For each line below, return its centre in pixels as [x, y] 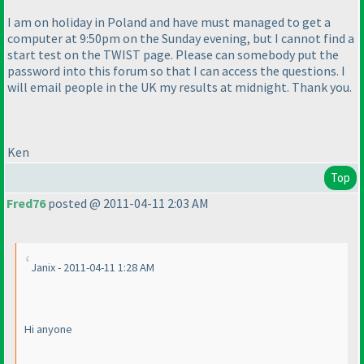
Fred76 [26, 204]
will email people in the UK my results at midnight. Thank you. [180, 87]
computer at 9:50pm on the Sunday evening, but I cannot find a [181, 39]
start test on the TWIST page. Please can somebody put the [173, 55]
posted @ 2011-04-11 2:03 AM [127, 204]
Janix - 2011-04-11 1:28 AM [93, 268]
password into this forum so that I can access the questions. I [176, 71]
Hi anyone [48, 329]
